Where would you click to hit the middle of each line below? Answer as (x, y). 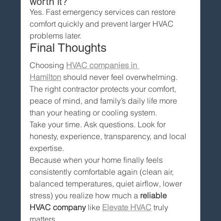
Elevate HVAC (127, 207)
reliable (155, 195)
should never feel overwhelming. (120, 77)
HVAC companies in (103, 65)
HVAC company (58, 207)
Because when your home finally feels (97, 160)
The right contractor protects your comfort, (104, 89)
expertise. (47, 148)
